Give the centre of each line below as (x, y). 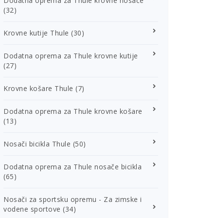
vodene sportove (32, 209)
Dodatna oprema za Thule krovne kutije (71, 56)
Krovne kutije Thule (36, 33)
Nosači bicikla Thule (37, 144)
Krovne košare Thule (38, 88)
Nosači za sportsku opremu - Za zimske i (73, 199)
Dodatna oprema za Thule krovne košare (73, 111)
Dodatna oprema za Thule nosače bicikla (73, 167)
